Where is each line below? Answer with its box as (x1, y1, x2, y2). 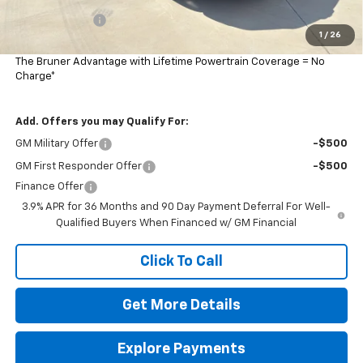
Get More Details (122, 297, 241, 313)
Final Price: (15, 36, 75, 48)
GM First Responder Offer (15, 160, 142, 172)
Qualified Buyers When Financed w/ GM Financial (55, 217, 297, 228)
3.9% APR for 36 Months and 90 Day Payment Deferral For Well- (21, 201, 331, 212)
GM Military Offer (15, 138, 98, 149)
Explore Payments (117, 341, 246, 357)
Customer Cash (15, 14, 92, 25)
